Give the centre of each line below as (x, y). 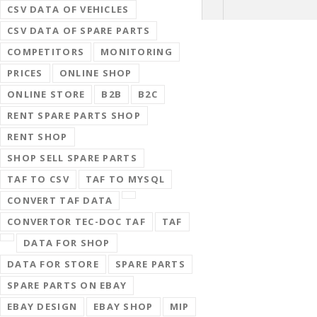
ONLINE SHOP (96, 73)
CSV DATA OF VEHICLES (68, 9)
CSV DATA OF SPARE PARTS (79, 30)
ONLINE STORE (46, 94)
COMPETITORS (46, 51)
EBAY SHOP (123, 306)
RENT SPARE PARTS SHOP (74, 115)
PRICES (25, 73)
